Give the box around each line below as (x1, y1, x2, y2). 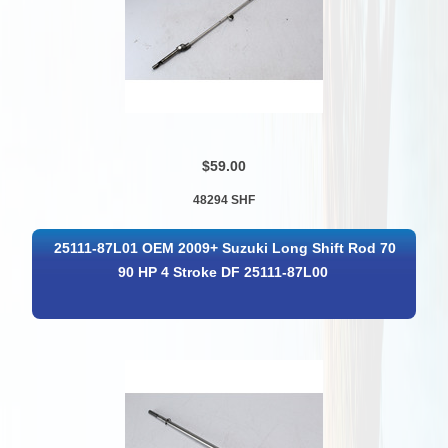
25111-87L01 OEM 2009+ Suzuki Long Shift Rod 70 (53, 240, 396, 256)
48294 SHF (192, 193, 255, 207)
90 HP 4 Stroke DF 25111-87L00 (117, 264, 328, 280)
